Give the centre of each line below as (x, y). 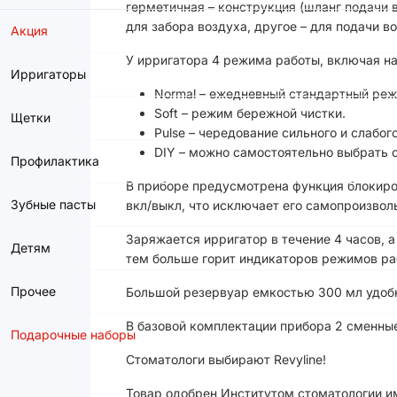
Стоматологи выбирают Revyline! (226, 359)
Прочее (33, 291)
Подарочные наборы (73, 335)
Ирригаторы (48, 74)
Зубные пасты (53, 204)
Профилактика (55, 161)
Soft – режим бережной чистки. (250, 113)
